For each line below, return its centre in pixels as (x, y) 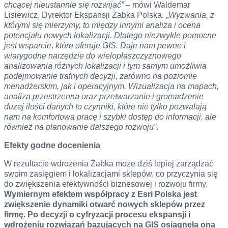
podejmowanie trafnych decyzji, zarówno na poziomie (101, 76)
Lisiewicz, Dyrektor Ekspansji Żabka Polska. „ (86, 15)
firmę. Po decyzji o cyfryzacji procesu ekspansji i (97, 215)
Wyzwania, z (191, 15)
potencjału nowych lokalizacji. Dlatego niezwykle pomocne (110, 35)
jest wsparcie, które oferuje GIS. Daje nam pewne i (95, 46)
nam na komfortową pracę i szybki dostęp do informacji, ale (110, 117)
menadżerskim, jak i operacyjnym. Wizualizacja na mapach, (111, 86)
